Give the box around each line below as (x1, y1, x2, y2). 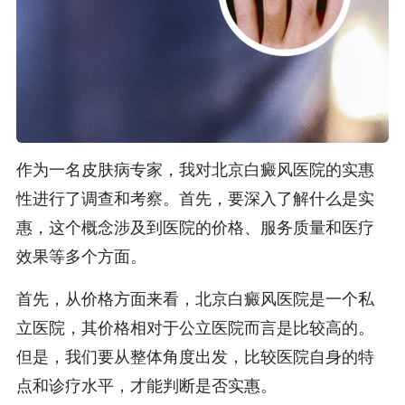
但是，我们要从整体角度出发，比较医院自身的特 (15, 347, 374, 366)
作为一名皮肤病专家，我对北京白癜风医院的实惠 (15, 161, 374, 180)
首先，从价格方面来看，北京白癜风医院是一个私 (15, 289, 374, 308)
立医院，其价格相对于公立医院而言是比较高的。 (15, 318, 374, 337)
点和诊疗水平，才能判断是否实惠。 (15, 376, 277, 395)
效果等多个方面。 (15, 248, 146, 267)
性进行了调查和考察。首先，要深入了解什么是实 (15, 190, 374, 209)
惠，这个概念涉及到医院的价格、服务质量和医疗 (15, 219, 374, 238)
